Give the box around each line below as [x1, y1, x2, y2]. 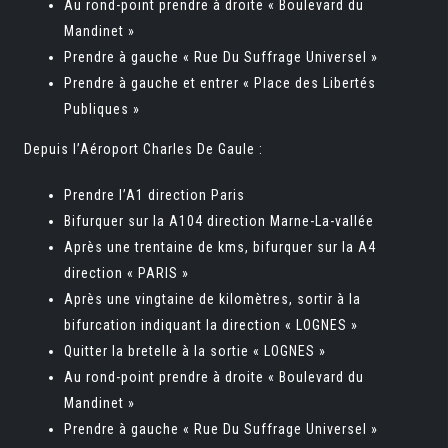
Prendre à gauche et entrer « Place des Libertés [64, 75, 376, 91]
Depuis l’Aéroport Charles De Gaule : [24, 141, 263, 157]
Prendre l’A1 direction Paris [64, 187, 245, 203]
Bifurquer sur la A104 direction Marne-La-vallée [64, 213, 374, 229]
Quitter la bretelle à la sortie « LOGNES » [64, 343, 326, 359]
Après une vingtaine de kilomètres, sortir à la [64, 291, 361, 307]
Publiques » [64, 101, 140, 117]
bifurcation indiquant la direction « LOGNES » [64, 317, 362, 333]
